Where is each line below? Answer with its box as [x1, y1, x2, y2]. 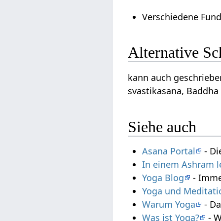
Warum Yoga [142, 198, 196, 211]
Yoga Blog [142, 172, 184, 184]
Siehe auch [128, 117, 197, 136]
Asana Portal [142, 145, 196, 157]
